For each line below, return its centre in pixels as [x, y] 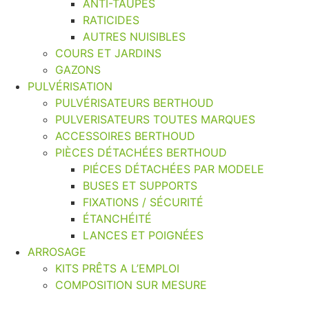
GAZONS [78, 69]
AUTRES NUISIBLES [134, 36]
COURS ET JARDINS [108, 53]
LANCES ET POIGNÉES [143, 235]
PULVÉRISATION [70, 86]
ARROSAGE [57, 251]
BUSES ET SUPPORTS [140, 185]
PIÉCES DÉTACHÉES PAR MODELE [173, 169]
